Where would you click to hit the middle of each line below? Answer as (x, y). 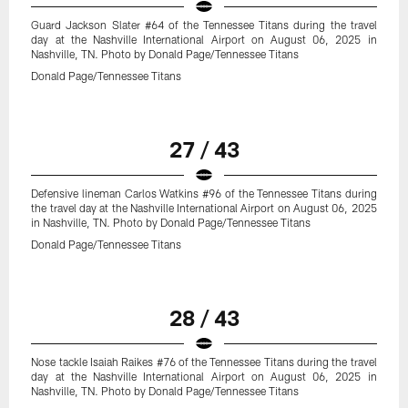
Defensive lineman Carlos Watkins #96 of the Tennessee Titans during (204, 194)
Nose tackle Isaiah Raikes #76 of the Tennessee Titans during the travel (204, 362)
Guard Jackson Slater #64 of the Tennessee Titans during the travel (204, 25)
